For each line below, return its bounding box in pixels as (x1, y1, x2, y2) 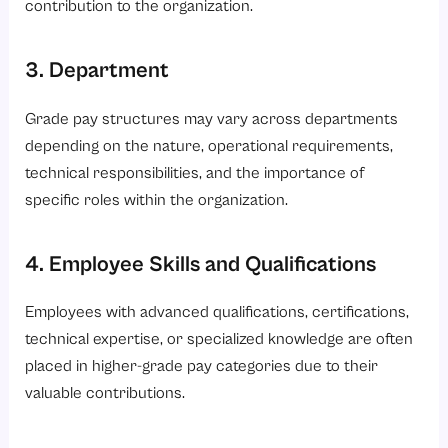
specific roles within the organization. (25, 190, 289, 210)
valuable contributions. (25, 384, 186, 404)
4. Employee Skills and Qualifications (25, 251, 377, 277)
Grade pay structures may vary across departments (25, 109, 399, 129)
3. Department (25, 57, 170, 83)
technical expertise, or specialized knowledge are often (25, 330, 414, 350)
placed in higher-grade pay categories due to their (25, 357, 379, 377)
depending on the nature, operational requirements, (25, 136, 394, 156)
